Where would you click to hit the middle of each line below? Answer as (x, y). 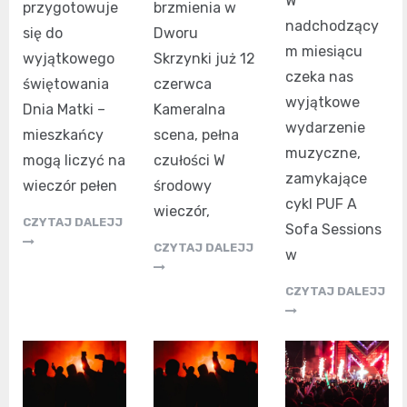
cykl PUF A (321, 203)
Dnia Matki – (64, 109)
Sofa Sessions (333, 229)
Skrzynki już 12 (205, 58)
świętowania (66, 84)
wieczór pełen (70, 185)
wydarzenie (325, 127)
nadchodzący (332, 25)
